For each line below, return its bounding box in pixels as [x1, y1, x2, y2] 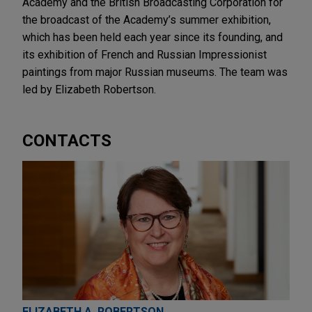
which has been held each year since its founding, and [22, 30, 283, 44]
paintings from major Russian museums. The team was [22, 65, 288, 79]
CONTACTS [22, 130, 111, 150]
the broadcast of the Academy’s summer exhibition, [22, 13, 271, 26]
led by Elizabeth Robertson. [22, 82, 156, 96]
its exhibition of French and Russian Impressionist [22, 47, 267, 61]
